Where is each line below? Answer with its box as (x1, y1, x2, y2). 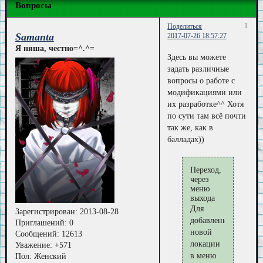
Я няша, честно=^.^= (15, 44, 95, 53)
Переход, (190, 165, 222, 174)
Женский (31, 251, 66, 261)
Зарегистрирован (15, 207, 75, 216)
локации (190, 239, 221, 248)
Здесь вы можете (167, 53, 227, 62)
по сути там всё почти (167, 112, 247, 121)
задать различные (167, 65, 230, 74)
